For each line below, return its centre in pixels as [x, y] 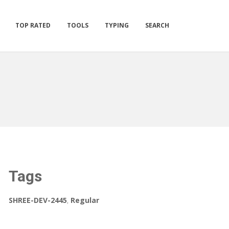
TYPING [117, 25]
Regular [85, 200]
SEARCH [157, 25]
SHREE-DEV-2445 [38, 200]
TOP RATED [33, 25]
